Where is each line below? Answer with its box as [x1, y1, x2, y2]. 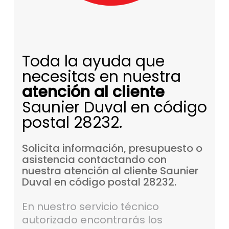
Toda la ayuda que [21, 51, 165, 73]
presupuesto [128, 141, 193, 156]
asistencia [21, 152, 75, 167]
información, [62, 141, 126, 156]
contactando [77, 152, 145, 167]
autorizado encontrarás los [21, 213, 163, 227]
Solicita [21, 141, 60, 156]
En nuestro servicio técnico [21, 199, 159, 214]
